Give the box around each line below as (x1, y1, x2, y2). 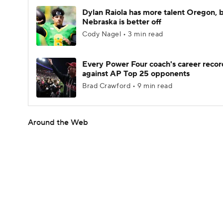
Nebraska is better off (82, 17, 161, 27)
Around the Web (28, 117, 88, 127)
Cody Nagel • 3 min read (82, 30, 163, 39)
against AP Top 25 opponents (82, 69, 190, 79)
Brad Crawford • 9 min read (82, 82, 173, 91)
